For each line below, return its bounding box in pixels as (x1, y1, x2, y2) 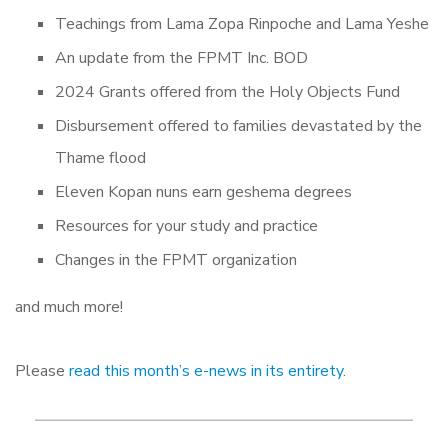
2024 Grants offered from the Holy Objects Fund (55, 81, 400, 104)
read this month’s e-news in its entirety (69, 360, 343, 383)
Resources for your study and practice (55, 215, 322, 238)
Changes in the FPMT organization (55, 249, 297, 272)
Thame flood (55, 147, 146, 170)
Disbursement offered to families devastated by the (55, 115, 422, 138)
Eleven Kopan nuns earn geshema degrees (55, 181, 352, 204)
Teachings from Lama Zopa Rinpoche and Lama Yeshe (55, 13, 429, 36)
